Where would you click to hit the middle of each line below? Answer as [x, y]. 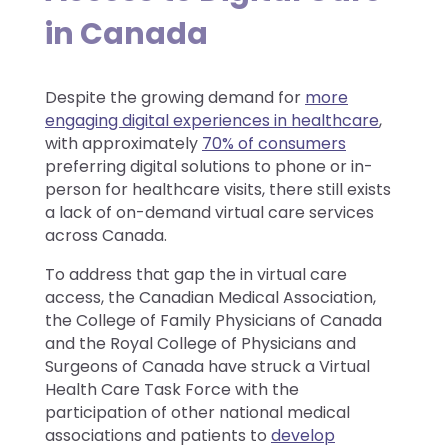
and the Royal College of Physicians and [200, 343]
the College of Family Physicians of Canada [213, 320]
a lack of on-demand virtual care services [209, 212]
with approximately [123, 143]
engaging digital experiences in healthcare [212, 120]
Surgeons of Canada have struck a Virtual [207, 366]
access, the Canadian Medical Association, [210, 297]
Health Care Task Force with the [172, 389]
